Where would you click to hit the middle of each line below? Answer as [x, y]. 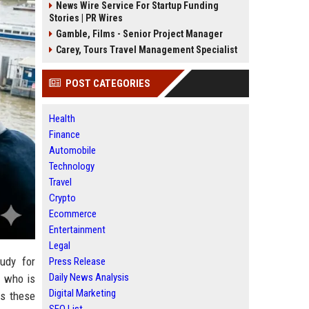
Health [62, 119]
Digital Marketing [82, 293]
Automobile [72, 150]
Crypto [62, 198]
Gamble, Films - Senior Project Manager [139, 34]
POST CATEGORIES [108, 83]
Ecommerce [73, 214]
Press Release [77, 261]
